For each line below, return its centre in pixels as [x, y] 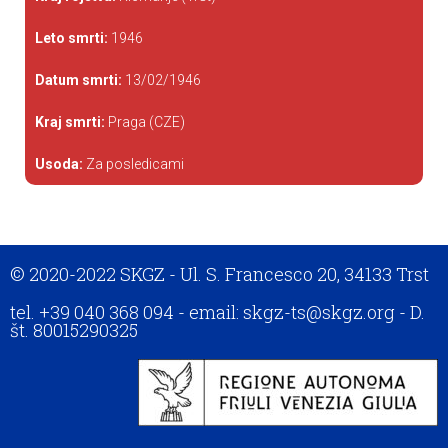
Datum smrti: [78, 80]
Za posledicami [133, 164]
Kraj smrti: [70, 122]
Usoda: [59, 164]
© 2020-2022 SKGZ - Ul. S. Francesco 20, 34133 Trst [219, 274]
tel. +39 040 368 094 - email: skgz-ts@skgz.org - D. [217, 312]
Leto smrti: [71, 38]
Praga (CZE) [145, 122]
